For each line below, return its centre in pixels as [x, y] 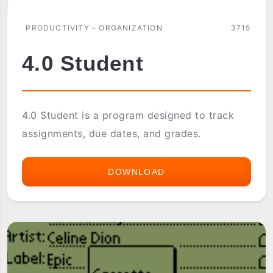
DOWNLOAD [136, 172]
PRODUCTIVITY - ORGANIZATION [94, 27]
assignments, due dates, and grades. [112, 133]
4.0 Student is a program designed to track [128, 115]
